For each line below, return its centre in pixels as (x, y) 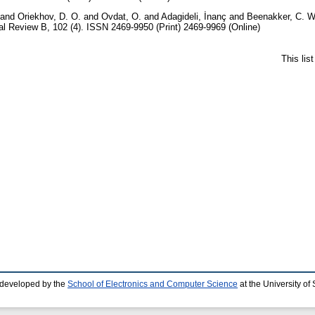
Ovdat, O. (121, 16)
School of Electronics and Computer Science (153, 284)
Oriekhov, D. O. (49, 16)
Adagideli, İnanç (194, 16)
